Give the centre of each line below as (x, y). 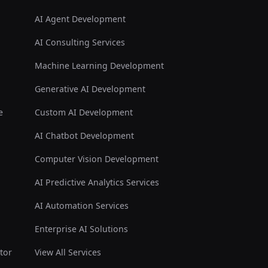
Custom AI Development (83, 112)
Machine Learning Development (99, 66)
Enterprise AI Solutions (81, 229)
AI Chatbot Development (84, 136)
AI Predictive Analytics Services (97, 182)
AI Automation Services (81, 206)
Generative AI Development (90, 89)
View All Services (68, 252)
